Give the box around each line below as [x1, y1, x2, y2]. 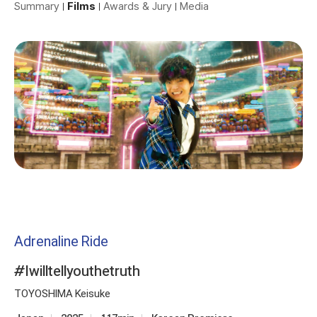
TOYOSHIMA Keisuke [14, 287, 110, 299]
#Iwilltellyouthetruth [14, 262, 140, 279]
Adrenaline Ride [14, 232, 108, 250]
